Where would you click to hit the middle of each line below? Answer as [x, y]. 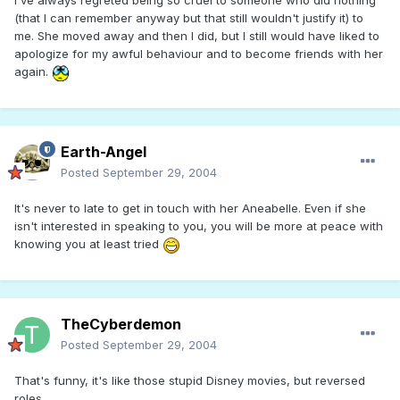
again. [33, 72]
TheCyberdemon [121, 325]
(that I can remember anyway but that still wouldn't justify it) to [189, 18]
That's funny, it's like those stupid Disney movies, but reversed [190, 381]
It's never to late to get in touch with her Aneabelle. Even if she [190, 208]
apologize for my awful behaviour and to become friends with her [199, 54]
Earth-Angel [104, 152]
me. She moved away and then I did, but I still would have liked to [197, 36]
